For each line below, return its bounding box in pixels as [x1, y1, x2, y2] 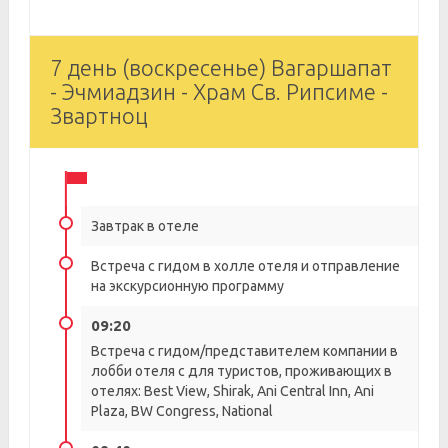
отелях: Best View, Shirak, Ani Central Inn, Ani [91, 383, 374, 399]
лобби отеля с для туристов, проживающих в [91, 363, 392, 379]
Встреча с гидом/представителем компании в [91, 343, 398, 359]
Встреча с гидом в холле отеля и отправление [91, 258, 400, 274]
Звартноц [50, 103, 148, 128]
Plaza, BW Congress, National [91, 403, 273, 419]
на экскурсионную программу [91, 278, 284, 294]
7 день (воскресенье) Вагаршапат [50, 55, 392, 80]
